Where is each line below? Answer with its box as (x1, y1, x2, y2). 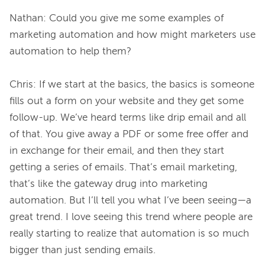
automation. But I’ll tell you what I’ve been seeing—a (9, 196, 251, 206)
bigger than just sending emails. (9, 245, 156, 256)
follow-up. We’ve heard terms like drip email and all (9, 113, 246, 124)
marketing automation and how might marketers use (9, 30, 256, 41)
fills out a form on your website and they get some (9, 96, 244, 107)
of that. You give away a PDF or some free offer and (9, 130, 248, 140)
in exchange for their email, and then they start (9, 146, 224, 157)
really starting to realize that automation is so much (9, 229, 249, 240)
